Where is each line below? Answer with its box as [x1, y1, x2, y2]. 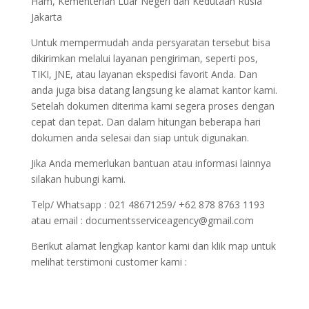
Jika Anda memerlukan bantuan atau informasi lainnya [30, 156, 271, 170]
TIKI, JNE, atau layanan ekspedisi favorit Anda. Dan [30, 67, 257, 81]
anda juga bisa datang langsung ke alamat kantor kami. [30, 83, 277, 97]
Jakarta [30, 10, 62, 23]
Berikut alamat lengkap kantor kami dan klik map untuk [30, 239, 276, 252]
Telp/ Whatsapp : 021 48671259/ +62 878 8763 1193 [30, 197, 265, 211]
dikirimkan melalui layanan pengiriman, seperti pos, [30, 51, 258, 65]
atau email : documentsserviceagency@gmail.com [30, 213, 254, 227]
